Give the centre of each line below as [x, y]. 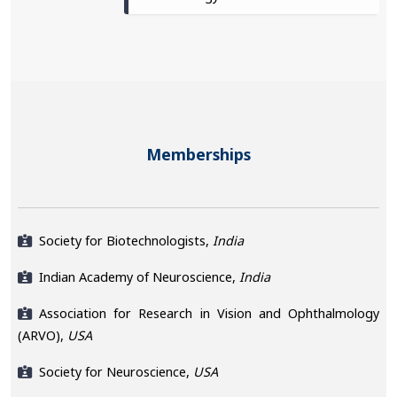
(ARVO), [41, 335]
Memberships [198, 154]
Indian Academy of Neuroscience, [140, 276]
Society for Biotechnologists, [125, 240]
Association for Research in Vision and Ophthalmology [209, 313]
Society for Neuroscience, [115, 371]
